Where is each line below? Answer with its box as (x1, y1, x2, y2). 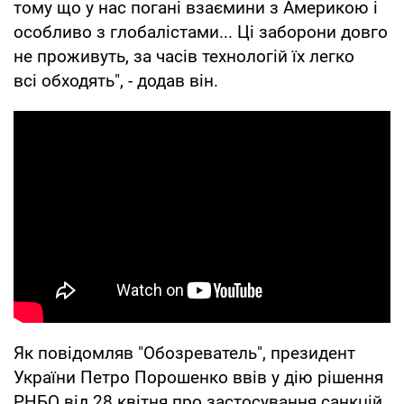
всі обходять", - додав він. (14, 69, 218, 91)
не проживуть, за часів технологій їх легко (14, 45, 354, 67)
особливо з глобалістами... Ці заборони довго (14, 21, 388, 42)
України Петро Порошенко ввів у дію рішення (14, 366, 383, 388)
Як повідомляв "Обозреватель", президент (14, 342, 355, 363)
